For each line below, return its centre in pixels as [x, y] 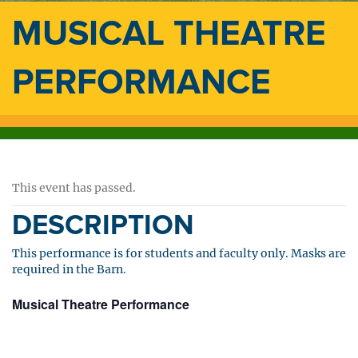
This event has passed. [74, 188]
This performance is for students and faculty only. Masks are [179, 253]
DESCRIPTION [103, 225]
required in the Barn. [69, 269]
